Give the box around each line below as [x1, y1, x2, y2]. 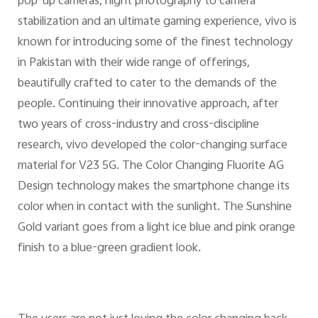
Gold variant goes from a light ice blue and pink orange [17, 218, 295, 238]
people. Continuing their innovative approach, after [17, 94, 278, 115]
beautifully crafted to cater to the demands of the [17, 74, 277, 94]
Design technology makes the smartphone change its [17, 177, 290, 197]
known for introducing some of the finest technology [17, 33, 292, 53]
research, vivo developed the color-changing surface [17, 136, 287, 156]
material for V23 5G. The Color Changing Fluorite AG [17, 156, 284, 177]
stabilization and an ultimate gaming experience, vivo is [17, 12, 297, 33]
